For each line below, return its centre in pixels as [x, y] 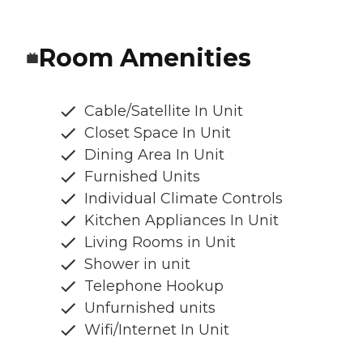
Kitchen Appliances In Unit [181, 220]
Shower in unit [137, 264]
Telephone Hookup [154, 286]
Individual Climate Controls [184, 198]
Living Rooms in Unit [160, 242]
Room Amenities [145, 58]
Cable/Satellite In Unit [164, 111]
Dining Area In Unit [154, 154]
